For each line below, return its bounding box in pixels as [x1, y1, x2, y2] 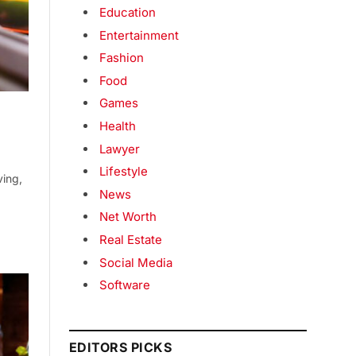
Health [99, 118, 136, 133]
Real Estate [99, 231, 162, 247]
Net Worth [99, 209, 157, 225]
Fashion [99, 50, 144, 66]
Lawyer [99, 141, 140, 157]
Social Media [99, 254, 172, 270]
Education [99, 4, 156, 20]
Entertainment [99, 27, 179, 43]
